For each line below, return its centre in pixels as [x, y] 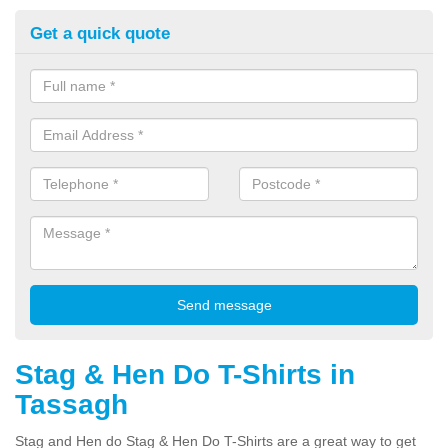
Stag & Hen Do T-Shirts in [185, 374]
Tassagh [71, 404]
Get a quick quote [100, 33]
